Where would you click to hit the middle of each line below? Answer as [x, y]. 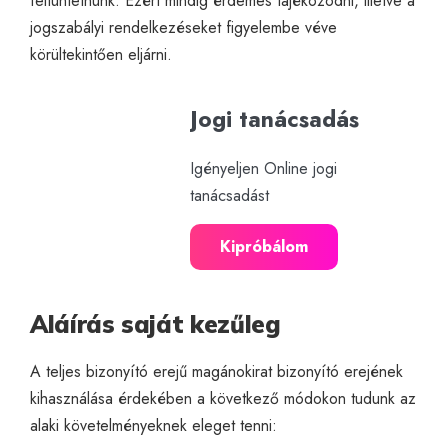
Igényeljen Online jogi [263, 168]
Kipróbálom [264, 246]
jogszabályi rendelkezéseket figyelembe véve [183, 27]
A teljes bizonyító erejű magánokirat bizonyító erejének [216, 371]
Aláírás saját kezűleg [155, 323]
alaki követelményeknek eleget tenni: [153, 425]
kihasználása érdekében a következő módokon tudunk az [223, 398]
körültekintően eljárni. [101, 54]
